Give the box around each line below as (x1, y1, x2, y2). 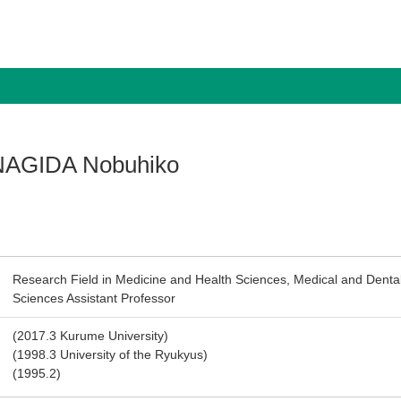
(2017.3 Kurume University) (13, 328, 169, 343)
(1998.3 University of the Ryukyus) (13, 347, 209, 362)
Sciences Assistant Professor (13, 291, 176, 305)
